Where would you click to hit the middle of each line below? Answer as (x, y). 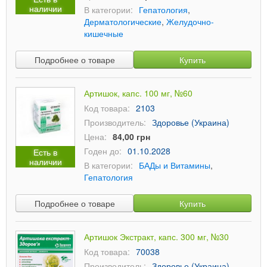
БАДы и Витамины (175, 165)
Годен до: (103, 151)
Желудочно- (190, 21)
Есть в (45, 152)
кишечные (104, 33)
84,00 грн (131, 136)
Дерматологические (123, 21)
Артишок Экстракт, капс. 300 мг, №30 (156, 237)
